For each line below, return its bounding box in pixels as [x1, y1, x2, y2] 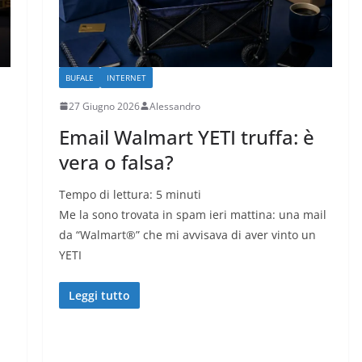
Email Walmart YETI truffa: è [58, 123, 314, 150]
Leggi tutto [68, 287, 130, 303]
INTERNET [106, 71, 146, 83]
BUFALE [65, 71, 94, 83]
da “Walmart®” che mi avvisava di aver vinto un [58, 226, 316, 242]
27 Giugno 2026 [68, 99, 140, 113]
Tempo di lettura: [58, 186, 156, 202]
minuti [165, 186, 201, 202]
